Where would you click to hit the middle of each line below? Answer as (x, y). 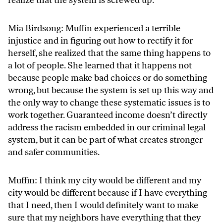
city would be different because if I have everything (108, 193)
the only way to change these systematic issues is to (109, 102)
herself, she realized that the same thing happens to (109, 53)
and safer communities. (54, 152)
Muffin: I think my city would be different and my (105, 180)
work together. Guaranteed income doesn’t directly (108, 115)
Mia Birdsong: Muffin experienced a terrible (94, 28)
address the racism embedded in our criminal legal (107, 127)
